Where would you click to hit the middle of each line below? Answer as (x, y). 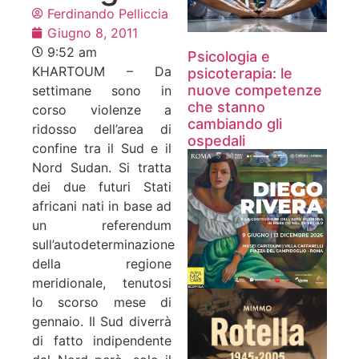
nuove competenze (255, 90)
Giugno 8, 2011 (93, 32)
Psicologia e (229, 56)
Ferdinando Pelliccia (108, 13)
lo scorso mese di (102, 302)
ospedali (216, 140)
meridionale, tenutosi (102, 282)
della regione (102, 263)
